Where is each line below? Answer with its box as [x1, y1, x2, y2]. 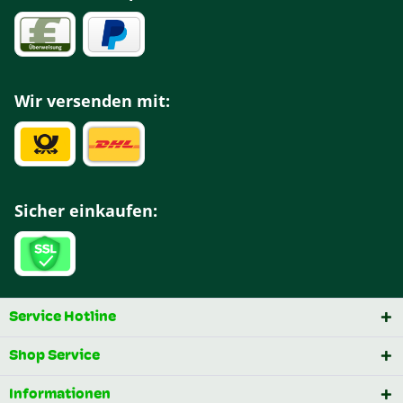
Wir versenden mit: [14, 90, 170, 112]
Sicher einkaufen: [14, 200, 157, 222]
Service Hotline [9, 310, 116, 326]
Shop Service [9, 349, 100, 364]
